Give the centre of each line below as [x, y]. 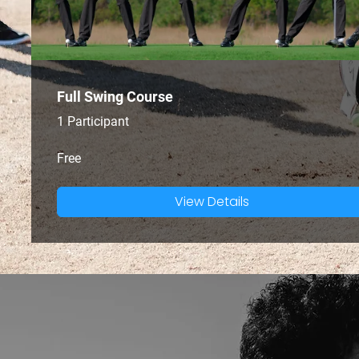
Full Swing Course [115, 96]
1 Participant [93, 121]
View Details [212, 201]
